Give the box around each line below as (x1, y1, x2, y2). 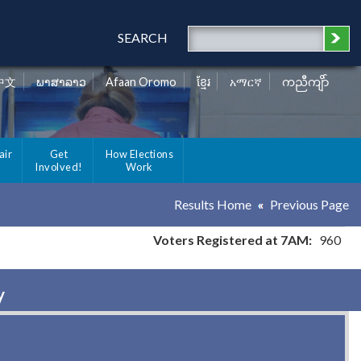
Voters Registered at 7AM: (153, 232, 312, 248)
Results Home (174, 197, 251, 213)
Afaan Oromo (106, 75, 177, 89)
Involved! (35, 160, 83, 174)
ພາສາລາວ (35, 75, 86, 89)
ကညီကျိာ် (282, 75, 330, 89)
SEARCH (117, 30, 168, 45)
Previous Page (270, 197, 349, 213)
